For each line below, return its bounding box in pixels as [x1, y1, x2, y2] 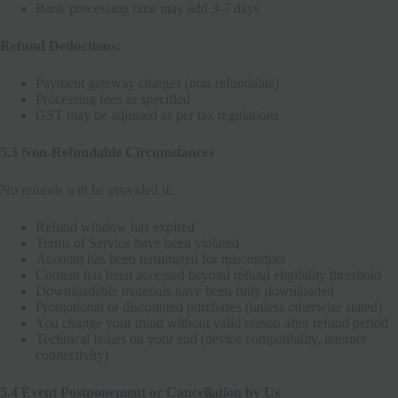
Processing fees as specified [36, 91, 190, 107]
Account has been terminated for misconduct [36, 251, 285, 267]
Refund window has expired [36, 219, 195, 235]
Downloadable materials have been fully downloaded [36, 283, 334, 298]
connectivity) [36, 346, 108, 362]
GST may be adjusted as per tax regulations [36, 107, 279, 123]
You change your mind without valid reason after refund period [36, 314, 388, 330]
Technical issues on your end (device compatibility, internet [36, 330, 366, 346]
